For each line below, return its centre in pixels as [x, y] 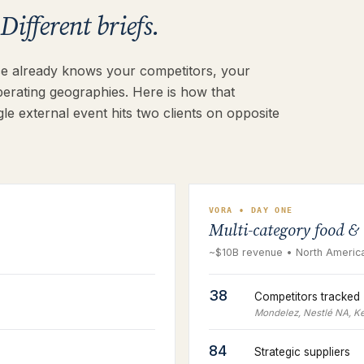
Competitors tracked [307, 297]
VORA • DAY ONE [251, 210]
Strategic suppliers [302, 352]
